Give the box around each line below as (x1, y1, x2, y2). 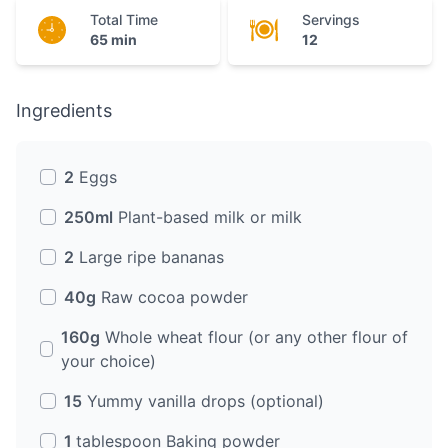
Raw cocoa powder (101, 286, 248, 307)
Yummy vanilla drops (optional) (87, 390, 324, 411)
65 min (90, 30, 137, 48)
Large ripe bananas (79, 246, 224, 267)
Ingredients (16, 99, 112, 121)
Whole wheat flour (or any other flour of (105, 326, 409, 347)
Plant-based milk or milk (118, 206, 302, 227)
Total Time (90, 10, 158, 28)
